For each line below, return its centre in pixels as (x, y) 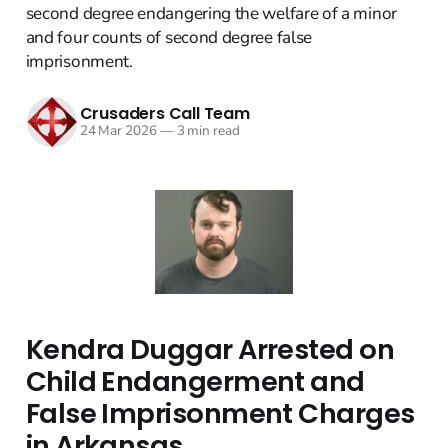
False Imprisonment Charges (220, 414)
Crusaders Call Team (164, 114)
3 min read (206, 131)
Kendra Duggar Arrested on (210, 350)
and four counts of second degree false (168, 37)
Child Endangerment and (195, 382)
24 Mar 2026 (118, 131)
